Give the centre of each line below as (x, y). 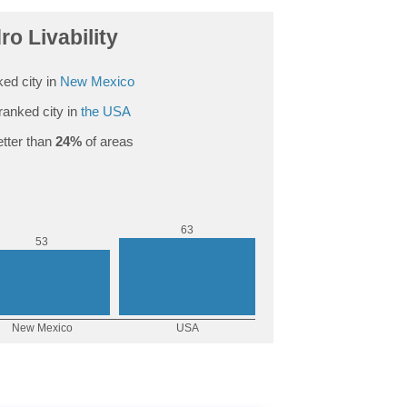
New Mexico (97, 81)
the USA (106, 111)
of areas (107, 141)
